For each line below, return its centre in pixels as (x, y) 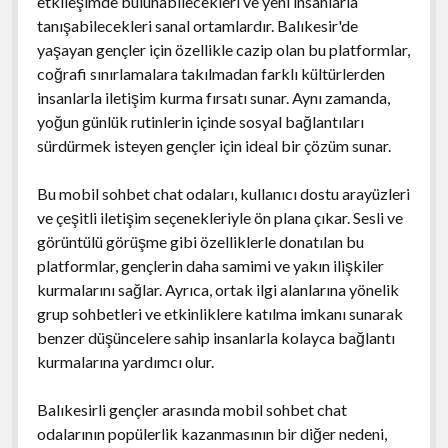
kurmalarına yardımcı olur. (125, 361)
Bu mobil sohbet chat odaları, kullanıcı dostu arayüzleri (223, 193)
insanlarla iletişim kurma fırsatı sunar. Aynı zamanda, (213, 97)
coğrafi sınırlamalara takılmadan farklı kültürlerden (210, 73)
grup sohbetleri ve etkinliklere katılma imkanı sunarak (219, 313)
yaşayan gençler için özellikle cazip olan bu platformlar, (223, 49)
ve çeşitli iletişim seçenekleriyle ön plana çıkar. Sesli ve (219, 217)
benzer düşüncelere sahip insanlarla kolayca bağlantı (215, 337)
